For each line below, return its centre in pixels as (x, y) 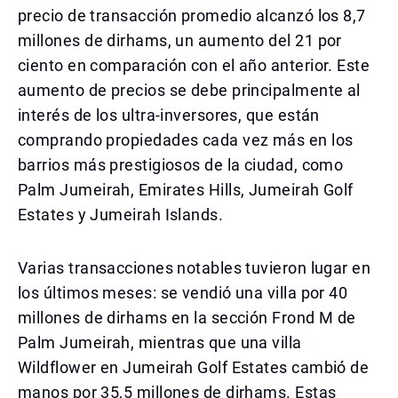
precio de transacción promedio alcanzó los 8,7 (192, 16)
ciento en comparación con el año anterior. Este (194, 65)
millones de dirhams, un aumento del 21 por (180, 40)
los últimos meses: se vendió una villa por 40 (183, 293)
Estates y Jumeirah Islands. (121, 215)
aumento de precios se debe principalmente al (189, 90)
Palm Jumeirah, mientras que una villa (160, 342)
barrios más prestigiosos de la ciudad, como (181, 165)
